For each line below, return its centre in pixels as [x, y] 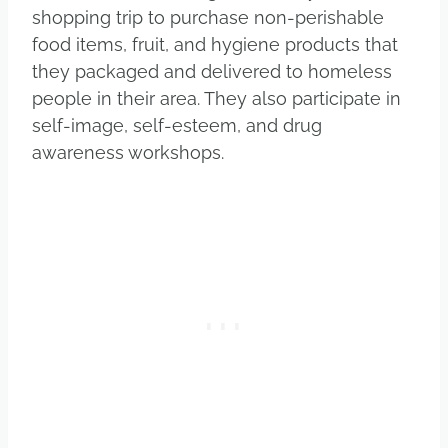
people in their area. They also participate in [216, 98]
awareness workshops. [130, 152]
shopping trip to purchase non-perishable [208, 17]
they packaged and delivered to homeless [212, 71]
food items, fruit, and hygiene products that [215, 44]
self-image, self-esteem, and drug [177, 125]
